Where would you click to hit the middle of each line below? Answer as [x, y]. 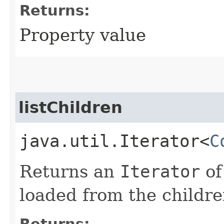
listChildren [70, 107]
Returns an [70, 171]
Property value [83, 35]
